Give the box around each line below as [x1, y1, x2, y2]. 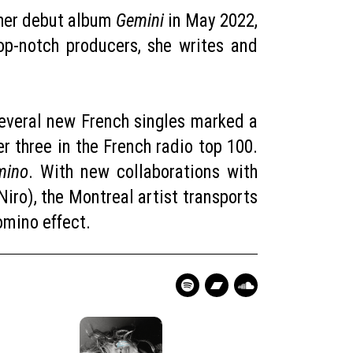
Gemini [116, 10, 164, 32]
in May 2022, [164, 10, 258, 32]
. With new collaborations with [28, 162, 258, 183]
